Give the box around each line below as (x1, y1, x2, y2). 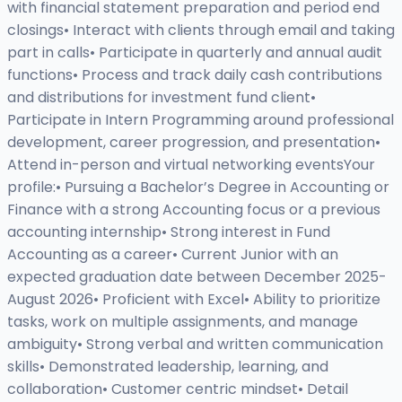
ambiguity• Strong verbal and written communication (7, 334, 383, 355)
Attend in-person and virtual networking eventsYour (7, 154, 375, 176)
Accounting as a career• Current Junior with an (7, 244, 338, 266)
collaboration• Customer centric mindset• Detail (7, 379, 348, 400)
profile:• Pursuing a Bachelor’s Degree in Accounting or (7, 177, 389, 198)
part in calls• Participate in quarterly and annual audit (7, 42, 382, 64)
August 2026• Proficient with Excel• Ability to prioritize (7, 289, 380, 310)
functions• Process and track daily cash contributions (7, 65, 382, 86)
